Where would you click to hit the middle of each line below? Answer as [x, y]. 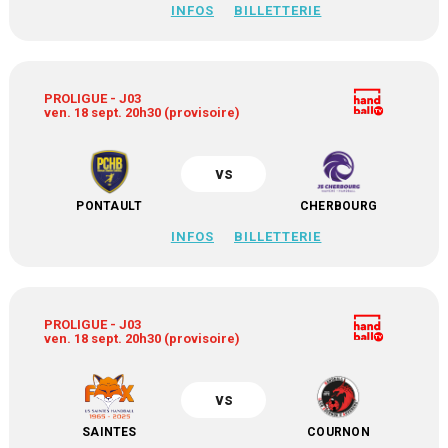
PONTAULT [109, 206]
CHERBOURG [338, 206]
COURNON [338, 432]
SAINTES [109, 432]
